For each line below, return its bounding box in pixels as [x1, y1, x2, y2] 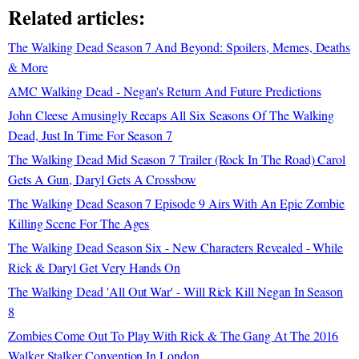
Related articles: [8, 3, 145, 32]
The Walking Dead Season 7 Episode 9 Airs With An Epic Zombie [8, 195, 345, 212]
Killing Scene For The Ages [8, 215, 150, 232]
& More [8, 58, 48, 76]
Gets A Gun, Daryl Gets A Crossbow [8, 171, 196, 188]
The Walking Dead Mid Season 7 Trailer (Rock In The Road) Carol [8, 151, 346, 168]
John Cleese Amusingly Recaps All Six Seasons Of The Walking [8, 107, 335, 124]
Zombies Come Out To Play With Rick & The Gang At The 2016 [8, 327, 339, 345]
